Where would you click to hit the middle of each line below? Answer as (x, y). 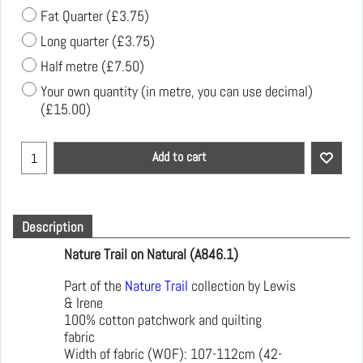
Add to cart (179, 157)
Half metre (71, 66)
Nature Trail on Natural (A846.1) (151, 255)
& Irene (83, 303)
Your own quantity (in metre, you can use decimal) (177, 91)
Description (53, 228)
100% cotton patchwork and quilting (163, 320)
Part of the (94, 286)
